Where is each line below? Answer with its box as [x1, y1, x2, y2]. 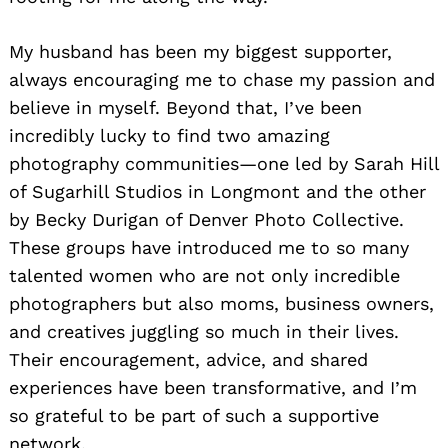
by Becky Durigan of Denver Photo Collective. [9, 209, 404, 231]
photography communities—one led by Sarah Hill [9, 153, 439, 175]
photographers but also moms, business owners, [9, 293, 434, 315]
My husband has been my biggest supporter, [9, 41, 392, 63]
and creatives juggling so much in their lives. [9, 321, 399, 343]
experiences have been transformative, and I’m [9, 377, 417, 399]
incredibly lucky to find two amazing [9, 125, 330, 147]
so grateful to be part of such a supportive [9, 405, 379, 427]
